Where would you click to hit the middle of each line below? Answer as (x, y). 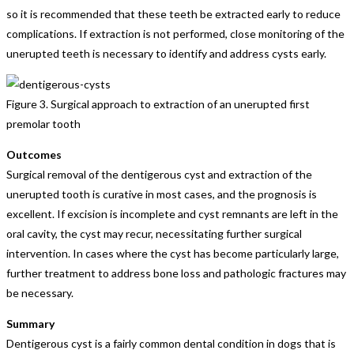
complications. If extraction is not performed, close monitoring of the (175, 33)
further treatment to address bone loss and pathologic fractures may (176, 273)
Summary (30, 323)
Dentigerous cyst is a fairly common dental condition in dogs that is (171, 343)
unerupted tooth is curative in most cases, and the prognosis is (162, 194)
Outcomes (34, 154)
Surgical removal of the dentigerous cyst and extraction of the (159, 174)
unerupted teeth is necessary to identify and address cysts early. (166, 53)
